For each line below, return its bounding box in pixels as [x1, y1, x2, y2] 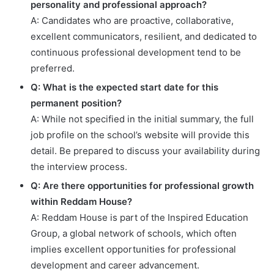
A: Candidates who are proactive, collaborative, [31, 14, 234, 26]
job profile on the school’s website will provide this [31, 128, 250, 141]
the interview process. [31, 160, 127, 172]
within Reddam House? [31, 195, 132, 207]
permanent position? [31, 97, 122, 109]
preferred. [31, 62, 75, 74]
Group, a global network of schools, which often [31, 227, 237, 239]
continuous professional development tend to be [31, 46, 241, 58]
